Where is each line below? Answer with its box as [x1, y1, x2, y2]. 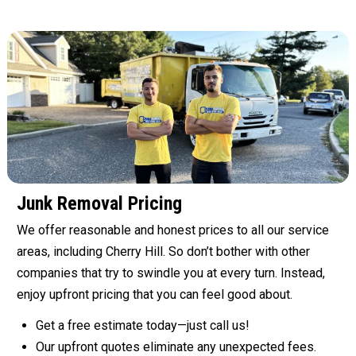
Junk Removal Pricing [17, 192, 182, 215]
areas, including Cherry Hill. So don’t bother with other [17, 244, 310, 260]
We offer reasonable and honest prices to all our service [17, 222, 329, 238]
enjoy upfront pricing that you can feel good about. [17, 287, 292, 303]
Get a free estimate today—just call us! [36, 318, 250, 334]
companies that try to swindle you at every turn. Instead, [17, 265, 325, 281]
